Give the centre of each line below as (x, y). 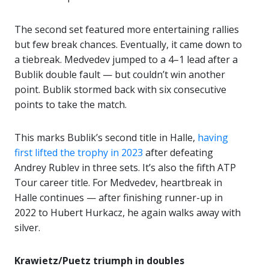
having (213, 138)
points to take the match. (71, 105)
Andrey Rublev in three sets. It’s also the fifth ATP (125, 168)
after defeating (178, 153)
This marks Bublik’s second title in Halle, (106, 138)
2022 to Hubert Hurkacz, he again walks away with (128, 213)
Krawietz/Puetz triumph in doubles (99, 261)
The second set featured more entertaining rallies (127, 30)
